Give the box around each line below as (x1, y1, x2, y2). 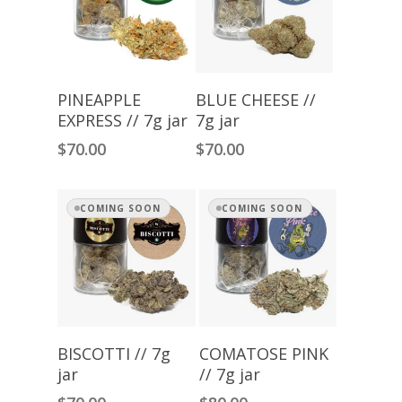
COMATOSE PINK (198, 343, 328, 365)
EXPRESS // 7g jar (57, 109, 188, 131)
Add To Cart (99, 81, 170, 99)
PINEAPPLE (57, 88, 141, 110)
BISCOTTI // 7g (57, 343, 170, 365)
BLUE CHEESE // (195, 88, 316, 110)
